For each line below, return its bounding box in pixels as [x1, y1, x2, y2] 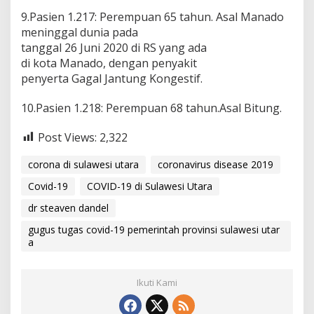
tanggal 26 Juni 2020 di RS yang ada [21, 39, 207, 55]
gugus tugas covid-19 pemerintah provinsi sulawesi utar [28, 223, 280, 237]
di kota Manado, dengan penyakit [21, 55, 197, 71]
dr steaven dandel [28, 201, 109, 215]
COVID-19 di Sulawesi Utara [87, 179, 212, 193]
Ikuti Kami [137, 276, 177, 289]
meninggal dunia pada [21, 24, 138, 40]
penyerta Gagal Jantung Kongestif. [21, 70, 203, 86]
